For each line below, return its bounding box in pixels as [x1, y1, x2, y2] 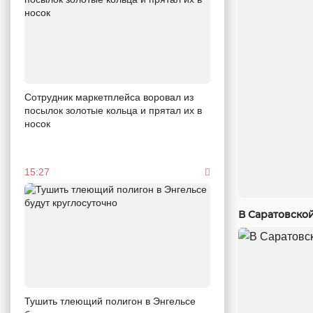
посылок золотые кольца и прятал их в [24, 105, 202, 117]
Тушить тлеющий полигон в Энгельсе [24, 295, 196, 307]
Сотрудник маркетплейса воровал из [24, 92, 194, 103]
